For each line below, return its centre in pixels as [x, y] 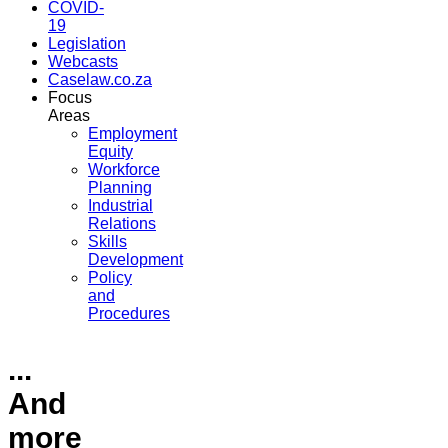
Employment [132, 134]
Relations [122, 224]
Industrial [120, 206]
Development [135, 260]
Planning [120, 188]
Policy [110, 278]
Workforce [124, 170]
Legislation [87, 44]
